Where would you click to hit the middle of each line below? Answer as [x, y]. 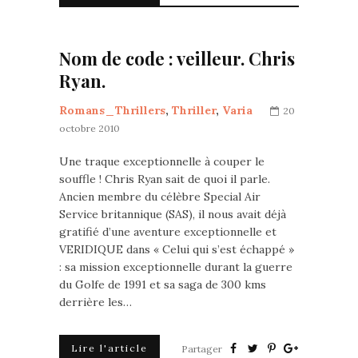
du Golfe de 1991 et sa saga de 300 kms [163, 284]
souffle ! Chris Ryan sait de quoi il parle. [165, 179]
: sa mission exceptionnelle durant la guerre [176, 267]
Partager [202, 349]
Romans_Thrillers [112, 110]
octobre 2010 [89, 128]
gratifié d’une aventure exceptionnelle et [168, 232]
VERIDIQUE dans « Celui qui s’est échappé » [177, 249]
